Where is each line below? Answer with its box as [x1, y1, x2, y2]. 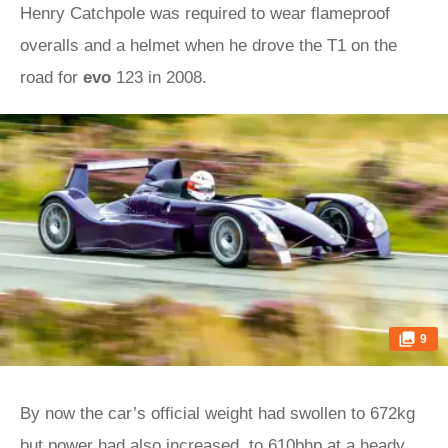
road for [20, 68, 83, 87]
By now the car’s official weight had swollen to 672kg [20, 404, 415, 423]
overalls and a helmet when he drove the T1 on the [20, 36, 397, 55]
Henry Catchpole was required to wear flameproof [20, 4, 390, 23]
